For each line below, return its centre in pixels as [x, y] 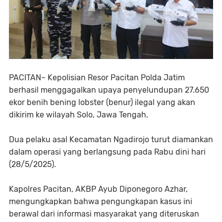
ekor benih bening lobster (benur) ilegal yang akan [102, 103]
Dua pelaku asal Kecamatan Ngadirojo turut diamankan [111, 140]
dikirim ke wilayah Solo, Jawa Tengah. [80, 115]
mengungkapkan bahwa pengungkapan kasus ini [101, 202]
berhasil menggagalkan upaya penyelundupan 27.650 [109, 90]
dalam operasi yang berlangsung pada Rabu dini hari [107, 152]
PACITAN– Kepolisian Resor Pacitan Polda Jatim [97, 78]
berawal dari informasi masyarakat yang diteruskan [104, 214]
